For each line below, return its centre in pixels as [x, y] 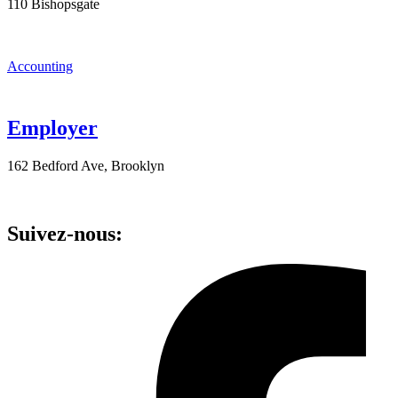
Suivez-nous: [65, 234]
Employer [52, 128]
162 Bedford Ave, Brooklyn [86, 166]
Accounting [40, 67]
